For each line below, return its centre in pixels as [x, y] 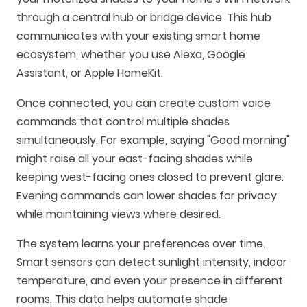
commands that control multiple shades [123, 121]
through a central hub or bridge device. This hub [144, 17]
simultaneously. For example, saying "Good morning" [153, 140]
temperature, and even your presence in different [150, 281]
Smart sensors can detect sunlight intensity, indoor [152, 262]
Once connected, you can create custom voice [144, 103]
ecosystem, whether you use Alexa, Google [131, 54]
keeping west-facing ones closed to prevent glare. [150, 177]
